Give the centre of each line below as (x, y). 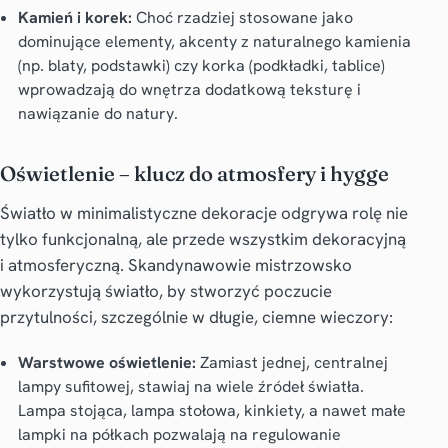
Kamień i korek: (74, 18)
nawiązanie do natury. (97, 114)
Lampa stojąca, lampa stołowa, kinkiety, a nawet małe (211, 411)
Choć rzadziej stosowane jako (242, 18)
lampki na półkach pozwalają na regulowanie (179, 435)
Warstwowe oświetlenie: (106, 363)
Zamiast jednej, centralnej (291, 363)
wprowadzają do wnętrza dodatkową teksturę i (189, 90)
